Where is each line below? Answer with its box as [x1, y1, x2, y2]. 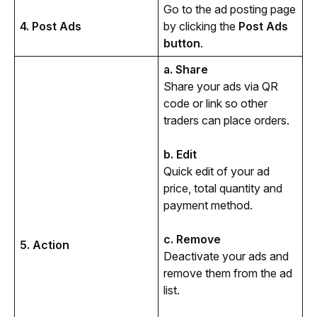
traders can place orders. [163, 113, 289, 127]
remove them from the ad [163, 265, 292, 280]
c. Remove [163, 231, 221, 246]
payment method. [163, 197, 253, 212]
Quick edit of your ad [163, 163, 270, 178]
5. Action [19, 237, 69, 252]
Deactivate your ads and [163, 248, 289, 263]
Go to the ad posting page [163, 1, 296, 16]
